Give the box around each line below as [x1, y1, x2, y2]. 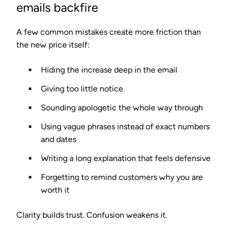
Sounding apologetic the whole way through [41, 102, 203, 112]
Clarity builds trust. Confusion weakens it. [16, 210, 167, 220]
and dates [41, 134, 76, 144]
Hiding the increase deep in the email [41, 64, 177, 75]
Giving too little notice [41, 83, 123, 94]
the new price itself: [16, 39, 89, 50]
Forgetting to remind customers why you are [41, 172, 203, 182]
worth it [41, 185, 70, 195]
